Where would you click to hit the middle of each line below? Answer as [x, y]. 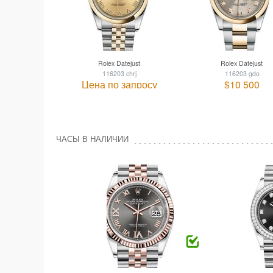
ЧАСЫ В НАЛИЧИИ [92, 139]
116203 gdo [242, 73]
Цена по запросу [119, 84]
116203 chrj [119, 73]
